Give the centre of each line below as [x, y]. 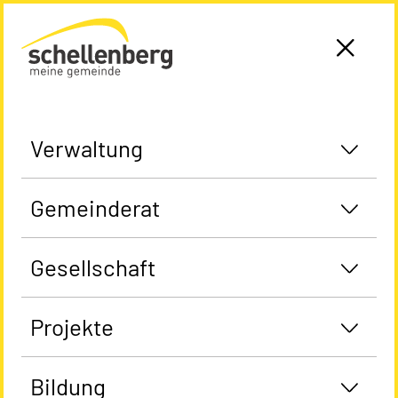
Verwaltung [87, 148]
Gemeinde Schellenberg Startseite [85, 17]
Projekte [72, 326]
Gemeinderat [95, 207]
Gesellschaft [93, 267]
